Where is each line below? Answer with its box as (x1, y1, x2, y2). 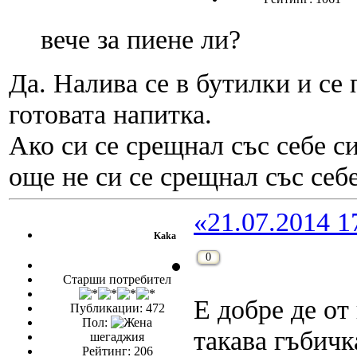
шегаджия (90, 330, 144, 344)
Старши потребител (63, 273, 171, 287)
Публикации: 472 (69, 301, 165, 316)
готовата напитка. (9, 99, 212, 130)
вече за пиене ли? (41, 24, 241, 55)
